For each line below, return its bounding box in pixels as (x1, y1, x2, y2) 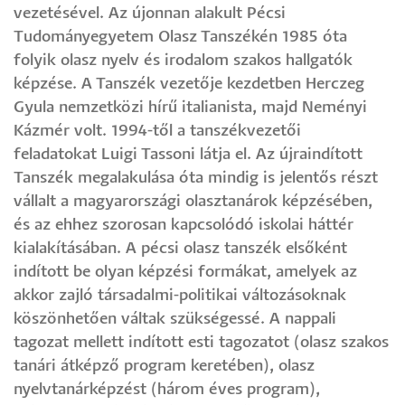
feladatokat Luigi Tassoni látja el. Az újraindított (14, 146, 363, 163)
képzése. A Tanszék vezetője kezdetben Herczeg (14, 76, 364, 92)
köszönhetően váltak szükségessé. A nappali (14, 311, 336, 327)
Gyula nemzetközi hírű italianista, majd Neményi (14, 99, 367, 116)
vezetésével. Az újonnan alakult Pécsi (14, 5, 286, 22)
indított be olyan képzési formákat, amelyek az (14, 264, 357, 280)
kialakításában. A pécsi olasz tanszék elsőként (14, 240, 347, 257)
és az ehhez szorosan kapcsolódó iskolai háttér (14, 217, 353, 233)
